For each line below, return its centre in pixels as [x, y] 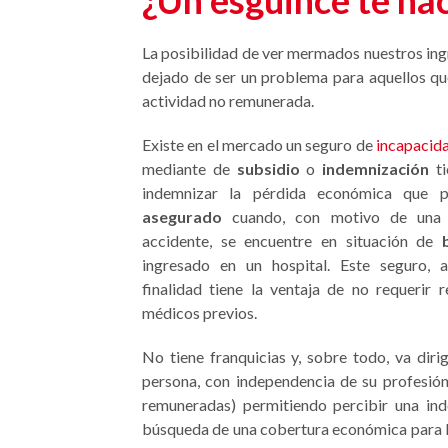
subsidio [268, 168]
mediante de [189, 168]
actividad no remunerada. [229, 100]
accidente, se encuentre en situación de [292, 240]
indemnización [376, 168]
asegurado [182, 216]
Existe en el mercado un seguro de [259, 144]
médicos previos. [199, 312]
